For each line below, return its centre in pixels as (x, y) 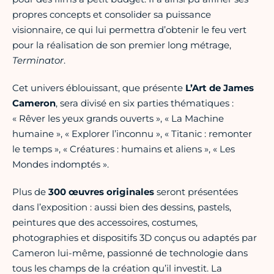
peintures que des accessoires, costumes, (105, 222)
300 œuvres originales (101, 191)
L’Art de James (220, 87)
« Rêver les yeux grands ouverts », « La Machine (118, 118)
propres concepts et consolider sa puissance (112, 14)
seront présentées (196, 191)
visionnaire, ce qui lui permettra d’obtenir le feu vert (129, 29)
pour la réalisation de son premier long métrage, (122, 45)
